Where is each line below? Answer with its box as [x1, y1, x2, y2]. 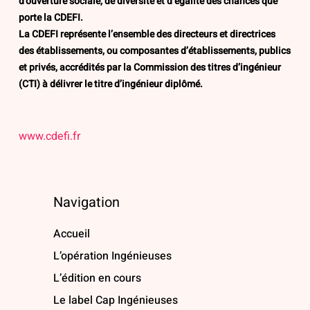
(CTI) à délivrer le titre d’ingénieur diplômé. [18, 77, 203, 92]
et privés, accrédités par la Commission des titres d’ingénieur [18, 60, 281, 75]
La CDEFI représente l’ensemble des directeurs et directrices [18, 27, 275, 42]
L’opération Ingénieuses [53, 248, 172, 265]
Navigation [53, 192, 120, 213]
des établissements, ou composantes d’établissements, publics [18, 44, 291, 59]
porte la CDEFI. [18, 10, 83, 26]
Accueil [53, 226, 90, 243]
